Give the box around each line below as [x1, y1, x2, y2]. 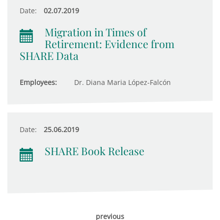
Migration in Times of [45, 25, 146, 39]
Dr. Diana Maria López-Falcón [72, 78, 171, 87]
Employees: [20, 78, 57, 87]
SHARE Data [20, 49, 79, 62]
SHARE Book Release [45, 144, 144, 158]
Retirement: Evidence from [45, 37, 174, 51]
